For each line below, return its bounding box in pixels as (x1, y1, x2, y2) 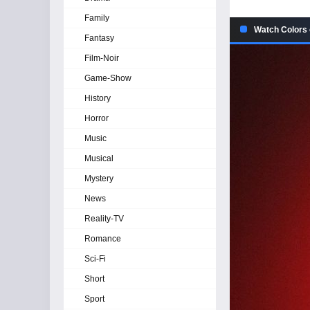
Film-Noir (84, 53, 119, 63)
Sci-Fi (84, 254, 106, 264)
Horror (84, 113, 109, 123)
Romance (84, 234, 121, 244)
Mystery (84, 174, 113, 183)
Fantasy (84, 33, 114, 43)
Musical (84, 154, 113, 163)
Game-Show (84, 73, 131, 83)
